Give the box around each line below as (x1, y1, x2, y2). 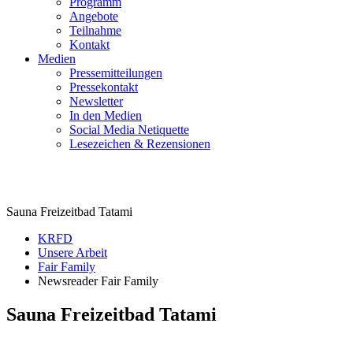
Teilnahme (69, 24, 121, 37)
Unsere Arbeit (38, 246, 107, 259)
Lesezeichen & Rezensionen (69, 137, 210, 150)
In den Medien (69, 109, 142, 122)
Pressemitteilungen (69, 66, 162, 80)
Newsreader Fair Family (38, 274, 158, 288)
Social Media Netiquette (69, 123, 189, 136)
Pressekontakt (69, 80, 138, 94)
